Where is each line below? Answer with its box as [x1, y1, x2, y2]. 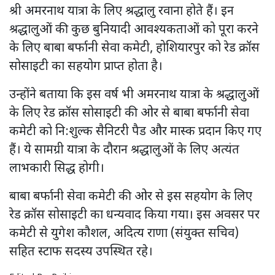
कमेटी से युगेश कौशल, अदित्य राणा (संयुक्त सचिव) [9, 225, 239, 242]
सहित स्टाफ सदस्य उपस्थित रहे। [9, 244, 153, 260]
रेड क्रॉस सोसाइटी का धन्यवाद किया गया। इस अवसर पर [9, 207, 260, 223]
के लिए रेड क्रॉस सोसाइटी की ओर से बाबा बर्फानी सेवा [9, 105, 249, 122]
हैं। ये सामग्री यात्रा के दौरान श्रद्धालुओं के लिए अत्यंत [9, 142, 239, 158]
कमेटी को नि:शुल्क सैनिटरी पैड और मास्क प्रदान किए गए [9, 123, 261, 140]
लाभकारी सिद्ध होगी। [9, 160, 104, 177]
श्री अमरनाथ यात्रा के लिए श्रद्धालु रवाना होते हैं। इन [9, 3, 234, 20]
